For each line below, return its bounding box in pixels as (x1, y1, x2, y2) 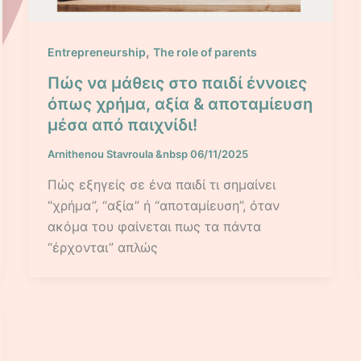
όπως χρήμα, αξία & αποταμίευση (47, 93, 313, 114)
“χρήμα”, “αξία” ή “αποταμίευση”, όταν (47, 197, 280, 214)
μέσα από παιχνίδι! (47, 114, 197, 135)
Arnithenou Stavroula (47, 147, 156, 160)
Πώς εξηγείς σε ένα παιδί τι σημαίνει (47, 176, 276, 193)
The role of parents (152, 45, 257, 60)
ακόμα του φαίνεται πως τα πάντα (47, 218, 261, 234)
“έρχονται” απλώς (47, 239, 158, 255)
